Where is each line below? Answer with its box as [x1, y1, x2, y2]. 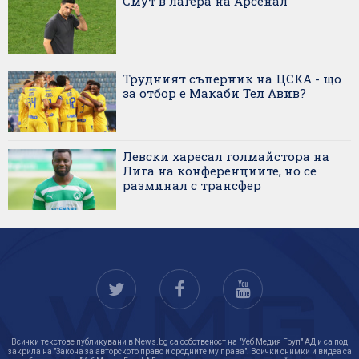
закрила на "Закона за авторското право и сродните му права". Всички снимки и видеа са [7, 347, 352, 357]
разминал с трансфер [123, 177, 261, 194]
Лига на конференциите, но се [123, 163, 317, 179]
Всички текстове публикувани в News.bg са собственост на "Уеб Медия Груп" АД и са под [11, 337, 348, 347]
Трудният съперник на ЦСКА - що [123, 71, 341, 87]
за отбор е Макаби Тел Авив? [123, 85, 306, 102]
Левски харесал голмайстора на [123, 148, 329, 165]
